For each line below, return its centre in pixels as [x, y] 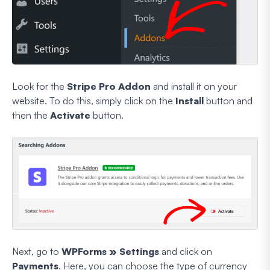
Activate [70, 115]
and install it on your [194, 86]
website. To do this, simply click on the [94, 101]
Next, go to [37, 252]
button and [228, 101]
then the [31, 115]
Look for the [39, 86]
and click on [186, 252]
